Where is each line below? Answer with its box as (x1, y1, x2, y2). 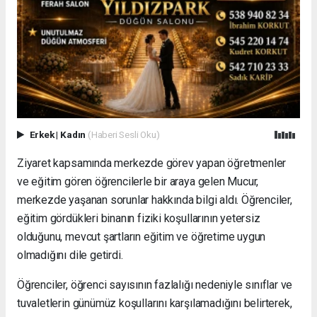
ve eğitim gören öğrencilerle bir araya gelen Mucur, (17, 174, 259, 188)
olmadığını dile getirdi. (17, 248, 123, 262)
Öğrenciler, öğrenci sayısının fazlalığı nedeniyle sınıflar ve (17, 277, 293, 292)
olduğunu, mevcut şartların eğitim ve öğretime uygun (17, 229, 266, 243)
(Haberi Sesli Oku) (87, 128, 160, 140)
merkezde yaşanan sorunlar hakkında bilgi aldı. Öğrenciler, (17, 192, 292, 207)
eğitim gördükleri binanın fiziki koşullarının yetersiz (17, 211, 260, 225)
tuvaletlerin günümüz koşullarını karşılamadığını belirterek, (17, 296, 292, 310)
